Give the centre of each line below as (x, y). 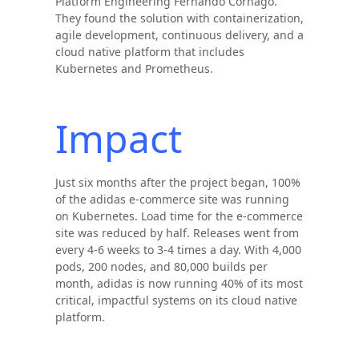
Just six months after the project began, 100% (177, 182)
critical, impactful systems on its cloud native (176, 300)
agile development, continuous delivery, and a (179, 35)
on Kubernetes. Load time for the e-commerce (179, 216)
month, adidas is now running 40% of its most (179, 283)
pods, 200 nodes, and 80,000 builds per (161, 266)
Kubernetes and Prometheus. (134, 69)
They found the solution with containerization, (179, 18)
